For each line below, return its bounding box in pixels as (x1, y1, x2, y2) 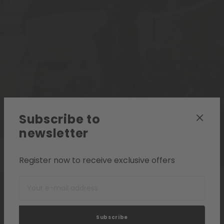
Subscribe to (19, 110, 100, 127)
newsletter (19, 124, 88, 141)
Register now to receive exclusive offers (19, 154, 175, 166)
